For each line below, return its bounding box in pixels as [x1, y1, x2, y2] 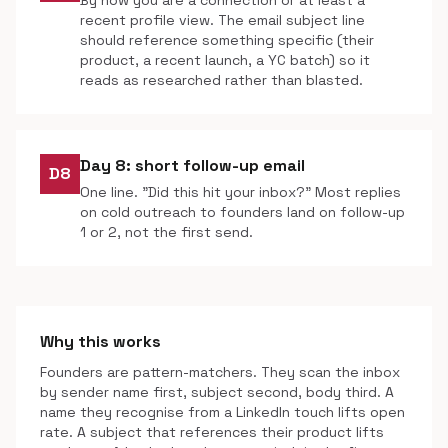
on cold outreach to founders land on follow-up [80, 203, 405, 221]
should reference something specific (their [80, 31, 374, 49]
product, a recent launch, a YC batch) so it [80, 51, 370, 69]
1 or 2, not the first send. [80, 223, 253, 241]
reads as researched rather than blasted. [80, 71, 363, 89]
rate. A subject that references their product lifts [40, 423, 384, 441]
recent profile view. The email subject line [80, 11, 365, 29]
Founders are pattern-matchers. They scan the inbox [40, 363, 400, 381]
